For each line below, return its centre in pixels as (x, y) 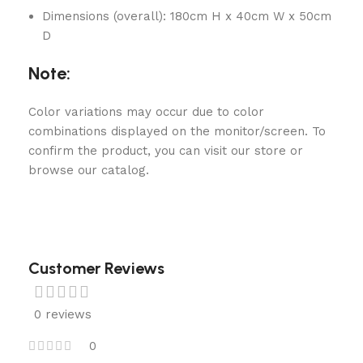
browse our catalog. (89, 170)
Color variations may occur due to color (146, 112)
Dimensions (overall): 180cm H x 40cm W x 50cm (187, 16)
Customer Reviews (96, 268)
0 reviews (62, 314)
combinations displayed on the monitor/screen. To (177, 131)
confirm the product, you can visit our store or (166, 151)
